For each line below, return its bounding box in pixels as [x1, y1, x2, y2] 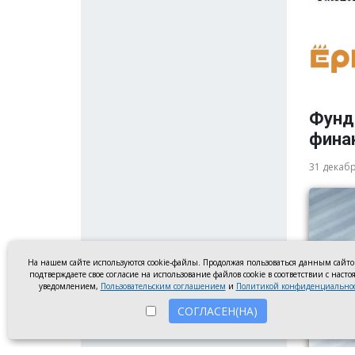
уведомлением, [38, 281, 101, 292]
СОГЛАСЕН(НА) [177, 303, 258, 319]
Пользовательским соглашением [100, 281, 226, 292]
